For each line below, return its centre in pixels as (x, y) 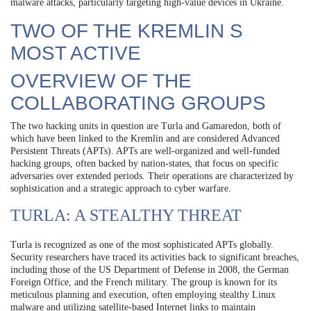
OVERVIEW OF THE (101, 81)
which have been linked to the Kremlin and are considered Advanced (145, 138)
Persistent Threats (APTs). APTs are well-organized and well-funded (145, 151)
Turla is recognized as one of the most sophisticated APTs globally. (142, 244)
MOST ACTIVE (76, 53)
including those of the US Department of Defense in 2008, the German (150, 269)
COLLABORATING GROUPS (138, 103)
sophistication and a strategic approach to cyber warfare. (121, 188)
